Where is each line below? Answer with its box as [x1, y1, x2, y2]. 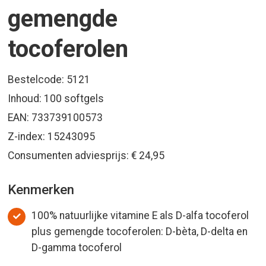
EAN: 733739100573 [8, 111, 103, 123]
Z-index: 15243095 [8, 130, 96, 142]
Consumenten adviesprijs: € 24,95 [8, 149, 165, 161]
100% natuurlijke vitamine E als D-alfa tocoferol [31, 209, 249, 221]
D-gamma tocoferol [31, 241, 122, 254]
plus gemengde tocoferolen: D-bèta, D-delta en [31, 225, 248, 237]
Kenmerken [8, 181, 75, 197]
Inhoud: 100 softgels [8, 92, 104, 104]
